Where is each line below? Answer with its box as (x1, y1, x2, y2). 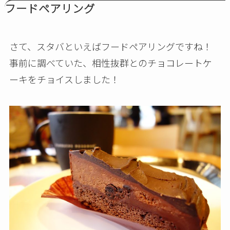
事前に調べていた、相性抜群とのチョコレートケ (9, 55, 212, 69)
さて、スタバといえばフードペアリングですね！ (9, 39, 212, 53)
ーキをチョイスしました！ (9, 72, 120, 86)
